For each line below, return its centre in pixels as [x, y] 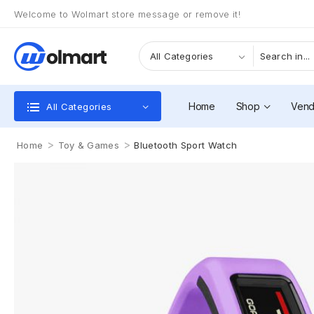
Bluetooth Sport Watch [186, 145]
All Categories [79, 107]
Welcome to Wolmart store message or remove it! [127, 14]
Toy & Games [89, 145]
